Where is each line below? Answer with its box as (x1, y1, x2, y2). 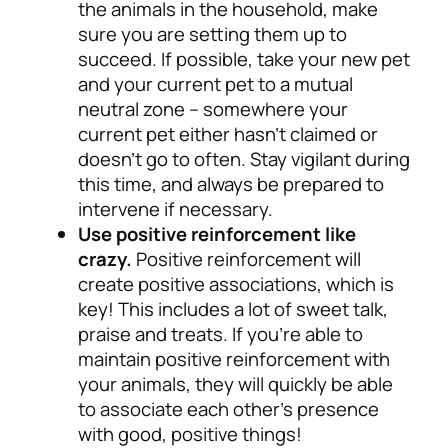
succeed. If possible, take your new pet (78, 46, 410, 73)
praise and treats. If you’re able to (78, 321, 363, 348)
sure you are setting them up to (78, 21, 347, 48)
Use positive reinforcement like (78, 221, 356, 248)
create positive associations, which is (78, 271, 394, 298)
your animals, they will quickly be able (78, 371, 393, 398)
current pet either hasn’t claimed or (78, 121, 378, 148)
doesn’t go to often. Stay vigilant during (78, 146, 410, 173)
